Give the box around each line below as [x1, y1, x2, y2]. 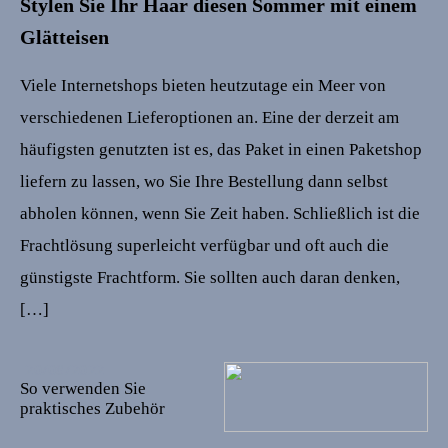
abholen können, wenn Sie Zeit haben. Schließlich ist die [20, 204, 420, 223]
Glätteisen [20, 26, 109, 48]
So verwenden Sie [20, 379, 146, 399]
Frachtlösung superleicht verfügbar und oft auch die [20, 236, 389, 255]
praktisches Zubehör [20, 399, 165, 419]
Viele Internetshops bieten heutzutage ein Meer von [20, 76, 386, 95]
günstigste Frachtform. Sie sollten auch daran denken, [20, 268, 400, 287]
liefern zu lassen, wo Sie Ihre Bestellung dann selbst [20, 172, 388, 191]
